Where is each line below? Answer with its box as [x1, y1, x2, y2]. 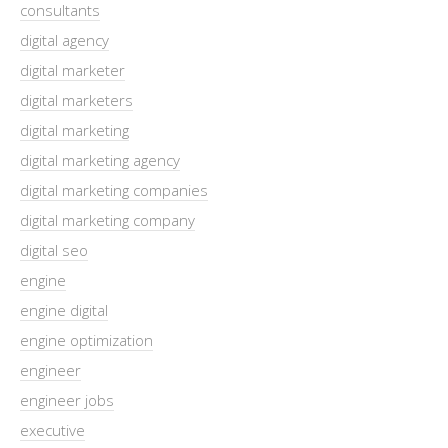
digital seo [20, 239, 88, 260]
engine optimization [20, 329, 153, 350]
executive [20, 419, 85, 440]
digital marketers [20, 89, 133, 110]
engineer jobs [20, 389, 114, 410]
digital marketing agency [20, 149, 180, 170]
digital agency [20, 29, 109, 50]
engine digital [20, 299, 108, 320]
